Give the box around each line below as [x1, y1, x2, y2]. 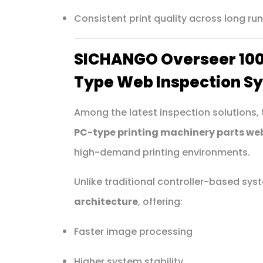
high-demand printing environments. [73, 145, 250, 159]
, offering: [137, 194, 183, 208]
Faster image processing [73, 224, 193, 238]
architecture [73, 194, 138, 208]
